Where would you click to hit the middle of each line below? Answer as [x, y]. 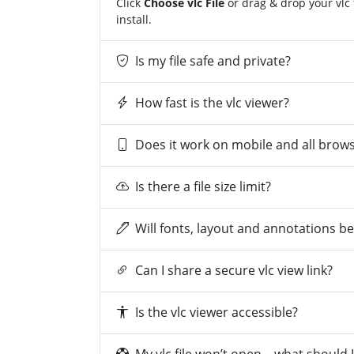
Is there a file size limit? [203, 187]
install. [134, 19]
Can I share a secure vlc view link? [234, 271]
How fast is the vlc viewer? [212, 103]
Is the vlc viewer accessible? [217, 313]
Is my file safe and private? [213, 61]
